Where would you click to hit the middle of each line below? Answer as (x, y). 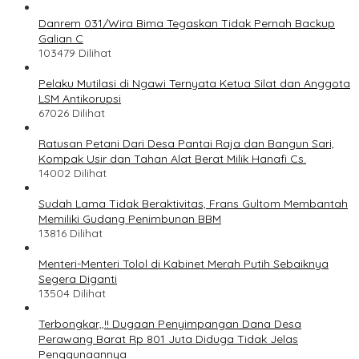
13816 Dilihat (71, 234)
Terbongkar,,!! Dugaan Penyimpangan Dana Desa (170, 324)
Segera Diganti (78, 279)
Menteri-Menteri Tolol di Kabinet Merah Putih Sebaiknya (184, 264)
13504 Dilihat (72, 294)
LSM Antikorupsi (80, 99)
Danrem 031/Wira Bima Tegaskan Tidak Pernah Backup (187, 24)
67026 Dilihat (72, 113)
